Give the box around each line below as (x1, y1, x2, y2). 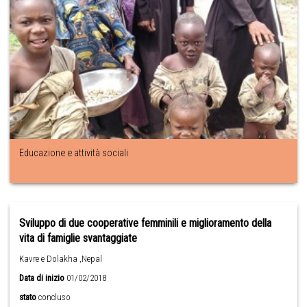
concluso (38, 291, 71, 302)
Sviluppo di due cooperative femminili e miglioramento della (19, 216, 272, 230)
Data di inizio (19, 272, 65, 283)
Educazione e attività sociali (19, 147, 129, 159)
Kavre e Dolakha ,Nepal (19, 253, 103, 264)
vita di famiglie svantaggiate (19, 231, 138, 245)
